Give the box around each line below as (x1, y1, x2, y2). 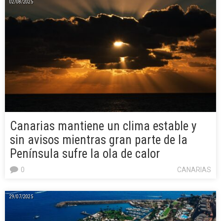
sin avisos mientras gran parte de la (10, 132, 187, 147)
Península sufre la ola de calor (10, 146, 160, 161)
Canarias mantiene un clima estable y (10, 118, 196, 133)
